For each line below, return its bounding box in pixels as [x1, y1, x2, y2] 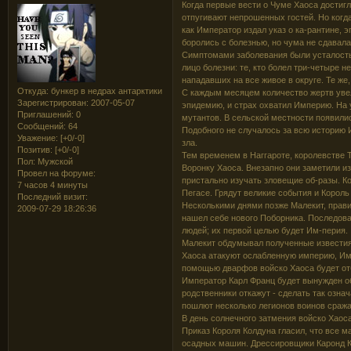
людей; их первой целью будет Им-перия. [182, 225, 349, 235]
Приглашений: [17, 109, 74, 119]
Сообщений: [17, 121, 66, 131]
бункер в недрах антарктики [49, 85, 162, 96]
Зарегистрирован [17, 97, 86, 107]
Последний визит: [17, 191, 88, 201]
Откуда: [17, 85, 49, 96]
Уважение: [17, 132, 58, 143]
